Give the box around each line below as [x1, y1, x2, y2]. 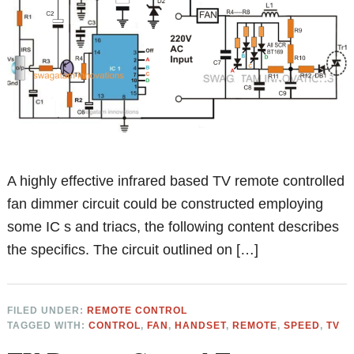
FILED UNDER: [7, 304, 88, 316]
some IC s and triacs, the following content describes [7, 218, 340, 235]
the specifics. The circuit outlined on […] [7, 241, 259, 258]
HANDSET [175, 319, 227, 331]
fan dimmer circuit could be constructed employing [7, 195, 324, 212]
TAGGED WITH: [7, 319, 89, 331]
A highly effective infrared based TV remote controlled [7, 172, 345, 189]
